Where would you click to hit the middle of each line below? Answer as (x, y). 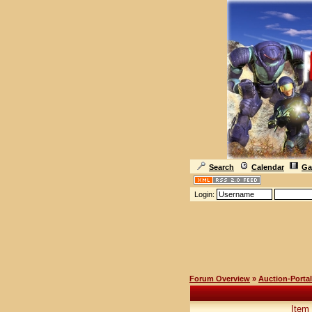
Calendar (268, 167)
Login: (204, 194)
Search (221, 167)
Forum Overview (220, 279)
